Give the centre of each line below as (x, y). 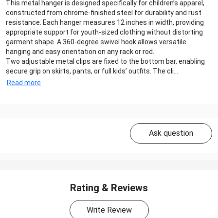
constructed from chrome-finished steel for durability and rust (104, 12)
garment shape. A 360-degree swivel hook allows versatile (96, 42)
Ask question (171, 133)
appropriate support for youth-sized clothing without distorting (104, 32)
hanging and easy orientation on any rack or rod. (80, 51)
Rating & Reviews (109, 188)
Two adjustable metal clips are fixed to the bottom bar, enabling (105, 61)
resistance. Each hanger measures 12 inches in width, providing (105, 22)
